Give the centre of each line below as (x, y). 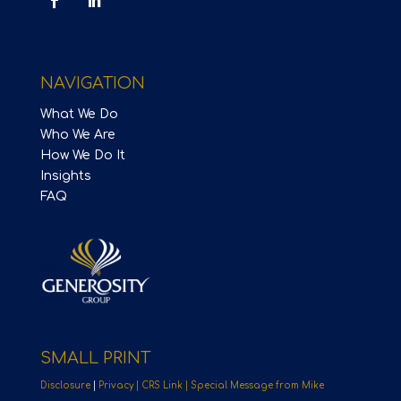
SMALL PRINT (95, 358)
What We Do (79, 114)
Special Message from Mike (257, 386)
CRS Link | (166, 386)
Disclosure (65, 386)
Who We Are (77, 134)
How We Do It (82, 155)
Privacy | (119, 386)
